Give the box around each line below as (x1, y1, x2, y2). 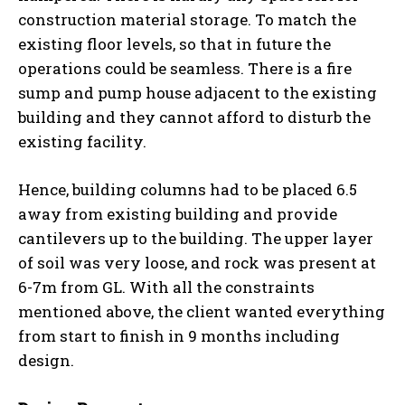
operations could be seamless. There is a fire (18, 57, 352, 79)
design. (18, 349, 74, 371)
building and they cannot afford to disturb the (18, 106, 371, 127)
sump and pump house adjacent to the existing (18, 81, 377, 103)
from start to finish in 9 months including (18, 325, 340, 346)
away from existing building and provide (18, 202, 337, 224)
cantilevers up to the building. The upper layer (18, 227, 373, 249)
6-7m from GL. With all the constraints (18, 276, 315, 297)
